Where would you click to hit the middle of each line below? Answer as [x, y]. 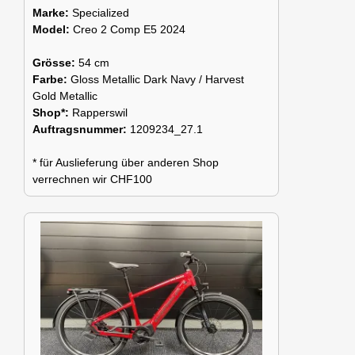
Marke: [52, 13]
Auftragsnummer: [81, 130]
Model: [53, 30]
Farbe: [52, 80]
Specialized [101, 13]
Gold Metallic [65, 96]
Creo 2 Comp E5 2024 [129, 30]
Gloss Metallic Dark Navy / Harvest [157, 80]
